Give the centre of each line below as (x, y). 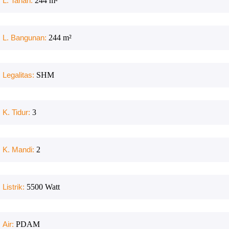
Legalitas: (19, 75)
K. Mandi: (19, 150)
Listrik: (15, 187)
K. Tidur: (17, 112)
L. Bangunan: (26, 38)
